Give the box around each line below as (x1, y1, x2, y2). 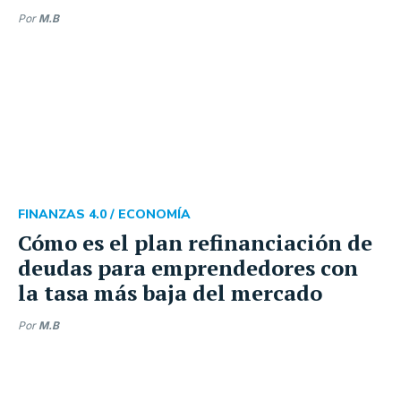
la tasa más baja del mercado (18, 278, 322, 307)
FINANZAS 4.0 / (18, 206, 118, 223)
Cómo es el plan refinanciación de (18, 228, 372, 257)
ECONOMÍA (118, 206, 191, 223)
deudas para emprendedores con (18, 253, 358, 282)
